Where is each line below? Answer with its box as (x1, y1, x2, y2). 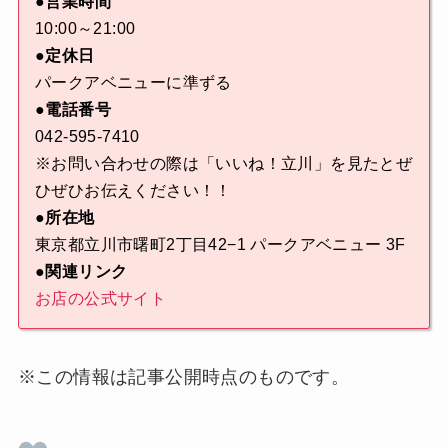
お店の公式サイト (34, 289, 167, 307)
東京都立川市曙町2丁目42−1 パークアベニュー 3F (34, 235, 406, 253)
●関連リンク (34, 262, 128, 280)
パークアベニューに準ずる (34, 73, 232, 91)
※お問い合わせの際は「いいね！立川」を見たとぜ (34, 154, 413, 172)
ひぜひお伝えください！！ (34, 181, 232, 199)
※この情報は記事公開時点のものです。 (17, 366, 350, 387)
